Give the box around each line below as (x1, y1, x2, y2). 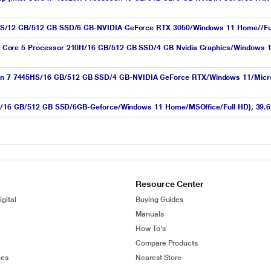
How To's (135, 224, 166, 233)
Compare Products (135, 239, 198, 247)
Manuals (135, 210, 164, 218)
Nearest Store (135, 253, 182, 262)
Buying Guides (135, 195, 184, 204)
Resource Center (135, 179, 204, 189)
